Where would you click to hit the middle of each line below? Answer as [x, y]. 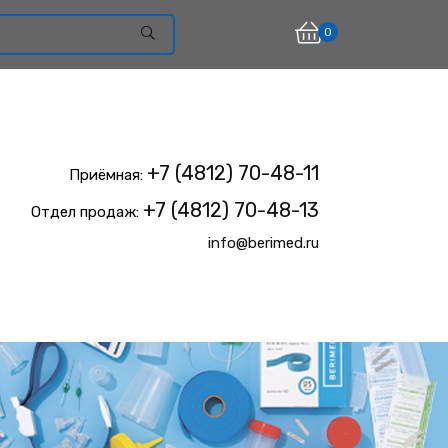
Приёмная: [107, 174]
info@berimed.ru [263, 242]
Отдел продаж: [86, 211]
